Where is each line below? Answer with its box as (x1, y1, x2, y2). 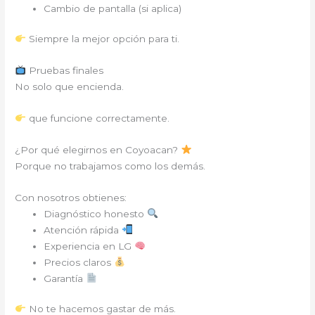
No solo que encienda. (15, 80, 124, 92)
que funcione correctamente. (25, 112, 169, 124)
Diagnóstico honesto (44, 207, 148, 219)
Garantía (44, 272, 86, 284)
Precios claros (44, 256, 115, 268)
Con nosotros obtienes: (15, 191, 127, 203)
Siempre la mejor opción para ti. (25, 33, 179, 45)
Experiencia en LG (44, 240, 135, 252)
